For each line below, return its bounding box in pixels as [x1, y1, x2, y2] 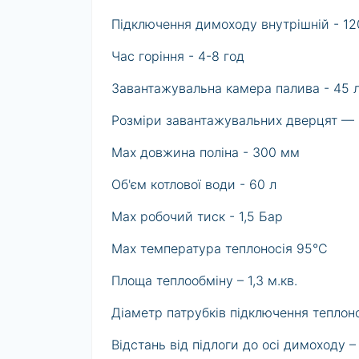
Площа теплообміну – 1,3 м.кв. [111, 272, 297, 289]
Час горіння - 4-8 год [111, 48, 244, 65]
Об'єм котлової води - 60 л [111, 176, 276, 193]
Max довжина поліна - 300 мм [111, 144, 300, 161]
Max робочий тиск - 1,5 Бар [111, 208, 283, 225]
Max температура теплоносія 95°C [111, 240, 328, 257]
